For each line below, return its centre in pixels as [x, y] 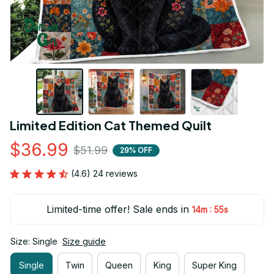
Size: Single [34, 242]
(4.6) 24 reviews [104, 174]
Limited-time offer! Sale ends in [117, 209]
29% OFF [136, 150]
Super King [214, 265]
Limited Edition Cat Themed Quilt [111, 125]
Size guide [84, 242]
